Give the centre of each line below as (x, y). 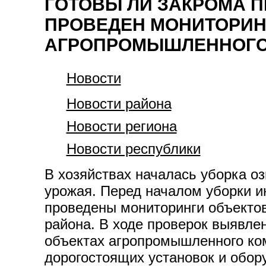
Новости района (119, 104)
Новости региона (121, 126)
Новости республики (133, 149)
